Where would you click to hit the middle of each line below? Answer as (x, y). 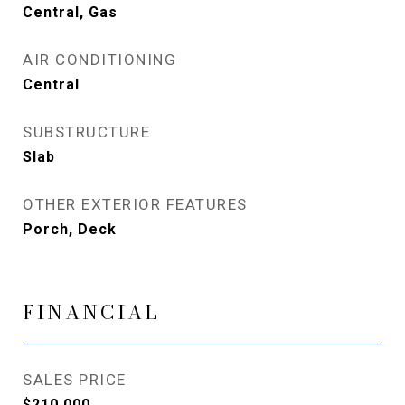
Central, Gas (70, 12)
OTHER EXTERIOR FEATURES (135, 204)
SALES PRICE (75, 380)
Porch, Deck (70, 229)
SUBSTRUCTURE (86, 132)
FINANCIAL (91, 312)
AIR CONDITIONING (99, 60)
